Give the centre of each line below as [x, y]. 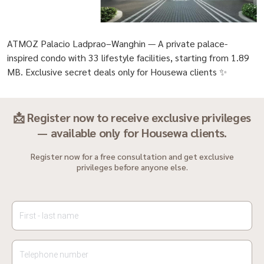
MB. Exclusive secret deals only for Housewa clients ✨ [117, 71]
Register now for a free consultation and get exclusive [132, 156]
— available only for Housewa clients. [132, 132]
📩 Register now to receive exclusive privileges [132, 117]
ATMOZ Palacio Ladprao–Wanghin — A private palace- [117, 43]
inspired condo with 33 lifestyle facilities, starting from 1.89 [128, 57]
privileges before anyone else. [132, 166]
